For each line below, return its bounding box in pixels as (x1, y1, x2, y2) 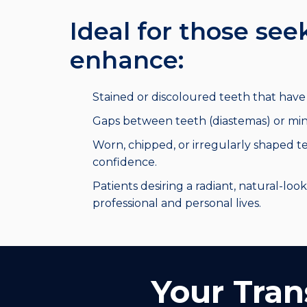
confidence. (92, 156, 157, 169)
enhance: (70, 45, 184, 75)
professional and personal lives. (92, 197, 261, 210)
